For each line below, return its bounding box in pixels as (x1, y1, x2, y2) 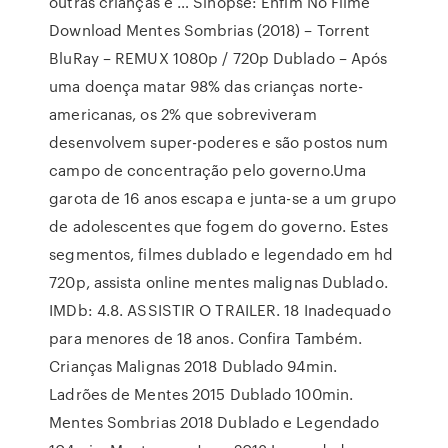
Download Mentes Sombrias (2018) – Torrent (49, 19, 371, 41)
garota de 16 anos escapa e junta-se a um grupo (49, 187, 396, 209)
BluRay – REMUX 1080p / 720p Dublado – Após (49, 47, 388, 69)
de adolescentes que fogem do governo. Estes (49, 215, 389, 237)
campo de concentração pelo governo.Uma (49, 159, 367, 181)
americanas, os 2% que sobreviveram (49, 103, 317, 125)
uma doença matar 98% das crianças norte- (49, 75, 364, 97)
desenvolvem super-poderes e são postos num (49, 131, 389, 153)
